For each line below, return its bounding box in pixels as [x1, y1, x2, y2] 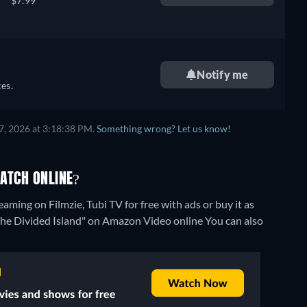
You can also [205, 214, 263, 227]
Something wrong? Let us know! [97, 123, 231, 134]
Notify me [197, 68, 249, 81]
